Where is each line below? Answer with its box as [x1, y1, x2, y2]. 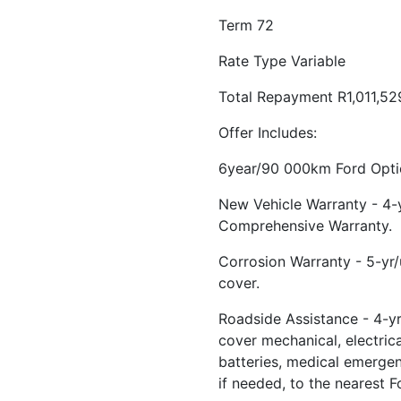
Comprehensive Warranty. [218, 217, 392, 235]
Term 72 [218, 16, 274, 34]
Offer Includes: [218, 124, 317, 141]
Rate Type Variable [218, 52, 346, 70]
